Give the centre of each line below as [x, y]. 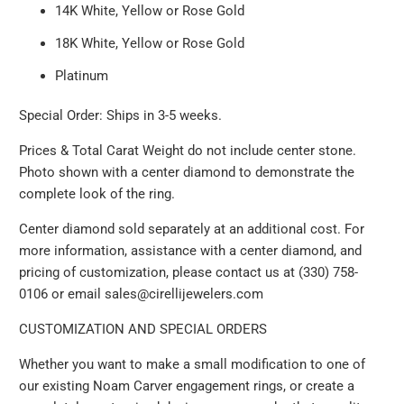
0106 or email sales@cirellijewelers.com [142, 294]
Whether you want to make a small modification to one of [193, 364]
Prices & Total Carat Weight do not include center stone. [188, 150]
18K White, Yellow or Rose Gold [150, 43]
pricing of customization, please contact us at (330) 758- [189, 272]
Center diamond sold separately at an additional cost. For [192, 229]
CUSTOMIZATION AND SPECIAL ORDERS [143, 329]
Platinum [82, 75]
